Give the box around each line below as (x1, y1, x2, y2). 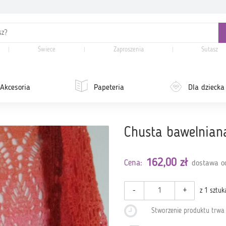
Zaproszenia (113, 46, 144, 53)
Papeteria (94, 84, 125, 92)
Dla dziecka (188, 84, 225, 92)
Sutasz (201, 46, 218, 53)
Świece (38, 46, 56, 53)
